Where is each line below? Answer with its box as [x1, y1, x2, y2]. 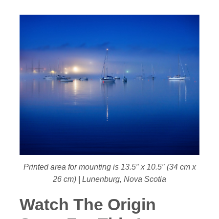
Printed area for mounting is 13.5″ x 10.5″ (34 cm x [23, 163, 196, 172]
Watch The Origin [20, 196, 156, 214]
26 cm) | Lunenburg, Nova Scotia [53, 175, 166, 184]
